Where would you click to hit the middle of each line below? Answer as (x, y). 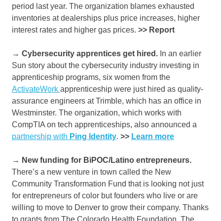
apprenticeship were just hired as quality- (132, 89)
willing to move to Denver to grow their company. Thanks (110, 208)
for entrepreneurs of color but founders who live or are (105, 196)
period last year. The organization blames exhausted (103, 6)
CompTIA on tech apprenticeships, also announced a (104, 125)
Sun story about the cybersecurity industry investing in (106, 66)
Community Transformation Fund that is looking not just (108, 184)
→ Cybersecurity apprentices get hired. (85, 54)
